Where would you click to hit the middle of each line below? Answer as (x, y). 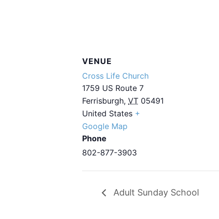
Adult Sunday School (155, 192)
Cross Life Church (115, 76)
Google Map (105, 126)
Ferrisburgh (103, 100)
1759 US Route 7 (113, 88)
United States (107, 113)
